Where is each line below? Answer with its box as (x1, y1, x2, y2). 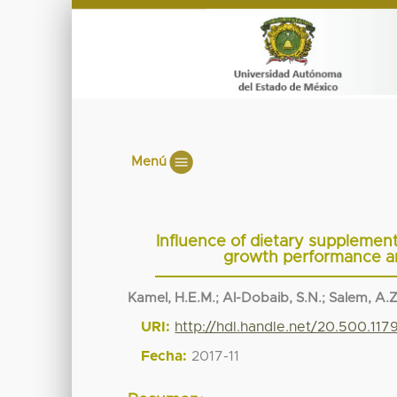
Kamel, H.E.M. (128, 291, 216, 305)
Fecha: (141, 348, 188, 363)
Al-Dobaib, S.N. (222, 291, 323, 305)
